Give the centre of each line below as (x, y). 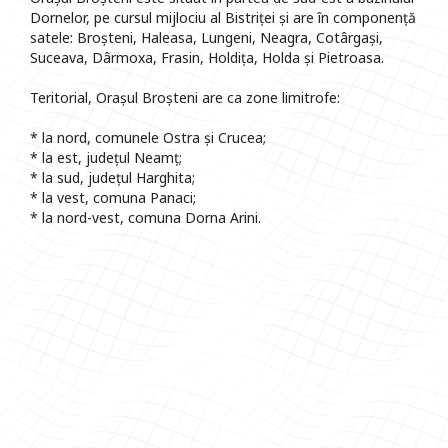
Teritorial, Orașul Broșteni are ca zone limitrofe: (185, 98)
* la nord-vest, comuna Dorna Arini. (145, 218)
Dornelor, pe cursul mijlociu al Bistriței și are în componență (223, 18)
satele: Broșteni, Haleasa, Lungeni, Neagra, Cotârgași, (206, 38)
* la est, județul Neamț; (106, 158)
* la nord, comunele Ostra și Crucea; (148, 138)
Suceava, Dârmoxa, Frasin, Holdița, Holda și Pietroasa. (207, 58)
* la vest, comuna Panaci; (113, 198)
